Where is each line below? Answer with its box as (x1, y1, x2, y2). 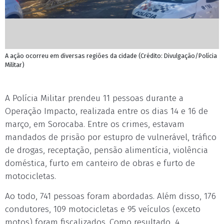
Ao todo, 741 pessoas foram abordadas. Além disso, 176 (5, 191, 216, 201)
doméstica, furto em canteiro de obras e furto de (5, 158, 195, 168)
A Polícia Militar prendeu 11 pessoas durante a (5, 93, 183, 103)
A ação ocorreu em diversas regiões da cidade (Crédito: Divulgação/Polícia (5, 52, 217, 59)
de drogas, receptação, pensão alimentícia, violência (5, 145, 208, 155)
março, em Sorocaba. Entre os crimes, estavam (5, 119, 184, 129)
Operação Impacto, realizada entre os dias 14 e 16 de (5, 106, 208, 116)
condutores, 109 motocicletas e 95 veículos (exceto (5, 204, 200, 214)
